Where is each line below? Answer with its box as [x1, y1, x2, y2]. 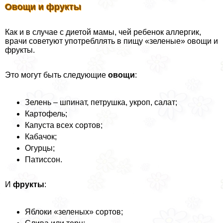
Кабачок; [25, 132, 57, 141]
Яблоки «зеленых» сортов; [25, 208, 123, 217]
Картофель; [25, 110, 67, 118]
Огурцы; [25, 144, 55, 153]
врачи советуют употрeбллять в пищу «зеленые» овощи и [5, 37, 218, 46]
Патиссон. [25, 155, 62, 164]
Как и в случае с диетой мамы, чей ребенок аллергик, [5, 28, 201, 37]
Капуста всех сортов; [25, 121, 103, 130]
